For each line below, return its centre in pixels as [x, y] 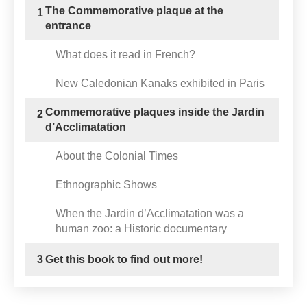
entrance [68, 26]
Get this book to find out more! [124, 260]
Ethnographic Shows [106, 185]
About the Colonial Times [117, 156]
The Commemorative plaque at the [134, 11]
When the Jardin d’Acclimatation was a [150, 214]
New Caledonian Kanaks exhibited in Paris [160, 84]
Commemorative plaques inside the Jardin [155, 112]
